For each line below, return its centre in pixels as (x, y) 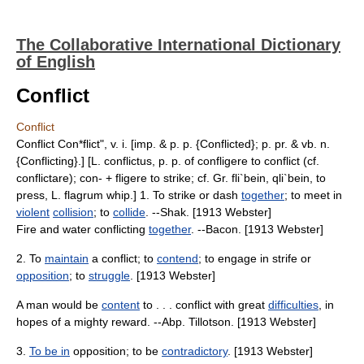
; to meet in (313, 195)
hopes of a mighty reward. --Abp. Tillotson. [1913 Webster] (166, 322)
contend (178, 258)
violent (33, 212)
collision (73, 212)
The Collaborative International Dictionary (178, 45)
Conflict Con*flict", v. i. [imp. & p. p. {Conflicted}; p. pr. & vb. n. (173, 144)
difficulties (293, 305)
